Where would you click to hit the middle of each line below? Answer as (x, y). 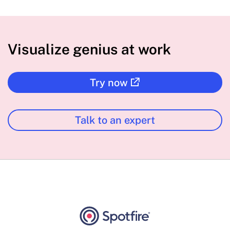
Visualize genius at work (89, 49)
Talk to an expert (115, 120)
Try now (109, 83)
